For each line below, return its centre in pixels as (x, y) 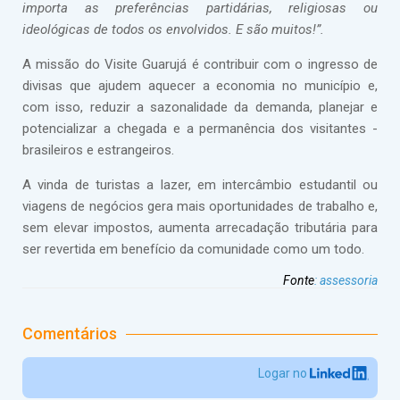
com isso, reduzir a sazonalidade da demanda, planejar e (200, 107)
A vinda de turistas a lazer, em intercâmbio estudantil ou (200, 185)
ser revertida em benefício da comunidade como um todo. (193, 249)
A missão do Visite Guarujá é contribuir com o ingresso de (200, 64)
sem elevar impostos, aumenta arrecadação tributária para (200, 228)
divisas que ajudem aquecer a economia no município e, (200, 86)
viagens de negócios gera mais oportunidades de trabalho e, (200, 206)
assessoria (349, 280)
